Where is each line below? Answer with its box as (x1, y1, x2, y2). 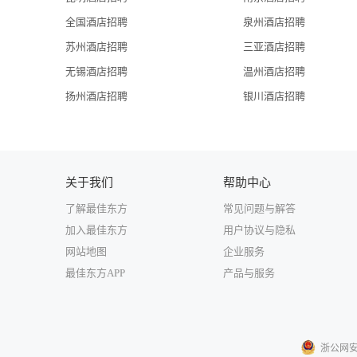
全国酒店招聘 (65, 16, 127, 28)
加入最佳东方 (65, 224, 127, 236)
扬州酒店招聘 (65, 90, 127, 102)
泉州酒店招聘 (243, 16, 305, 28)
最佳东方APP (65, 267, 125, 279)
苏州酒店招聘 (65, 41, 127, 53)
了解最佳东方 (65, 202, 127, 214)
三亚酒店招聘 (243, 41, 305, 53)
